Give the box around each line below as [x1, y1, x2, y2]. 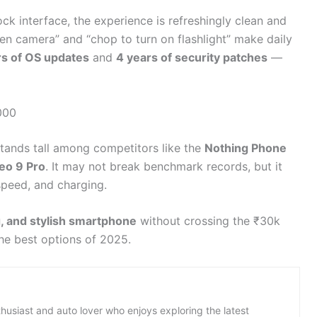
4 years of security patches [116, 50, 267, 65]
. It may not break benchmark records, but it [45, 158, 282, 173]
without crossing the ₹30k [137, 214, 280, 229]
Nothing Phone [204, 140, 287, 155]
